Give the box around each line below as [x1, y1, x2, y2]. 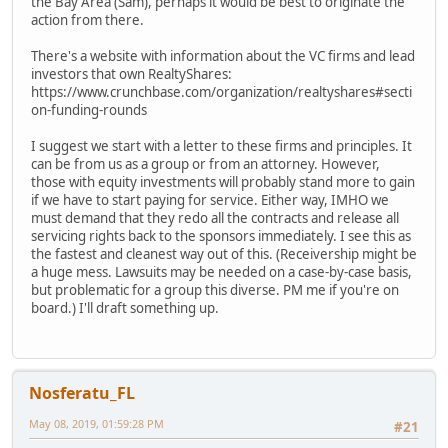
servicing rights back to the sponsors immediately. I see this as [31, 227, 411, 246]
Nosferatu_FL [29, 382, 135, 405]
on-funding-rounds [31, 101, 147, 120]
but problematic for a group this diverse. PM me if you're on [31, 281, 399, 300]
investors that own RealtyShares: [31, 65, 232, 84]
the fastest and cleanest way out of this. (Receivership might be [31, 245, 417, 264]
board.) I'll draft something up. [31, 299, 219, 318]
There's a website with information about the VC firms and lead [31, 47, 415, 66]
